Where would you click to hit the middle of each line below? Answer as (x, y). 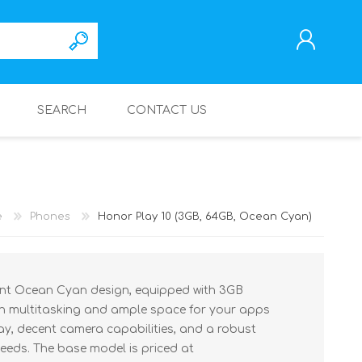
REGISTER (208, 178)
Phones (50, 216)
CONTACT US (167, 110)
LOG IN (203, 200)
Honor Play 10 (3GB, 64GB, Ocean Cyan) (205, 216)
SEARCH (62, 110)
